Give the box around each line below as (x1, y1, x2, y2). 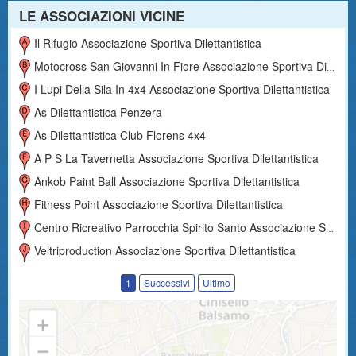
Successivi (144, 276, 190, 289)
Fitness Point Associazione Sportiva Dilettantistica (34, 195, 284, 212)
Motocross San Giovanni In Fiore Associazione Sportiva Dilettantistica (34, 57, 327, 74)
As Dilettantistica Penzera (34, 103, 163, 120)
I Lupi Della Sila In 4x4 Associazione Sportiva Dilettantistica (34, 80, 331, 97)
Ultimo (203, 276, 230, 289)
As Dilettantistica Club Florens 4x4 (34, 126, 207, 143)
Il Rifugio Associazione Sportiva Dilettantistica (34, 34, 262, 51)
